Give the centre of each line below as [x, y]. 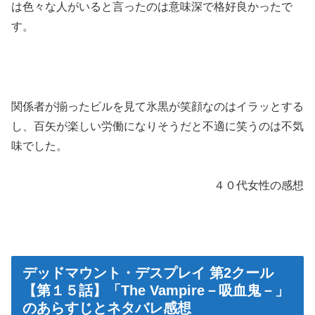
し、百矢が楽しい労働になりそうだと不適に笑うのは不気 [157, 126]
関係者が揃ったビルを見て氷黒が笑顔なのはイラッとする [157, 106]
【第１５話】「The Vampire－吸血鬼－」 [156, 290]
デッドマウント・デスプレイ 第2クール [148, 272]
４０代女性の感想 [259, 186]
